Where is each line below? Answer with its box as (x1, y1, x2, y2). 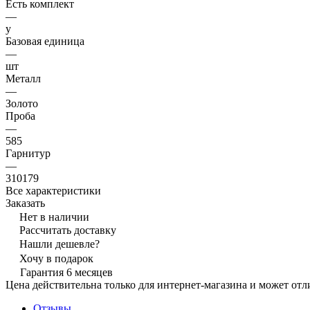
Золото (6, 98, 38, 110)
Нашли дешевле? (19, 238, 100, 250)
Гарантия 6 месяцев (20, 266, 113, 279)
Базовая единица (6, 35, 84, 48)
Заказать (6, 197, 45, 210)
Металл (6, 73, 41, 85)
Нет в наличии (19, 211, 89, 224)
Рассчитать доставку (19, 224, 116, 237)
